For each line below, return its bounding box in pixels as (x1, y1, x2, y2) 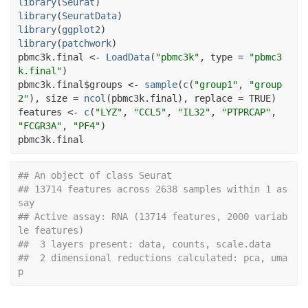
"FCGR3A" (18, 120, 62, 131)
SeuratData (62, 10, 117, 21)
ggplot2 (62, 23, 100, 35)
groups (89, 78, 122, 90)
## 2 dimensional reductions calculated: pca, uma (18, 252, 287, 263)
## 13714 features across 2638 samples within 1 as (18, 184, 287, 195)
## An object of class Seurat (18, 170, 177, 181)
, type (199, 51, 238, 63)
